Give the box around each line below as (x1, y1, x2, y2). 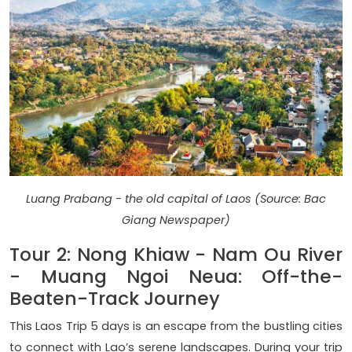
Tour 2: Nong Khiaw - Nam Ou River (9, 241, 343, 268)
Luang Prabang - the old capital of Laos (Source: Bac (26, 191, 326, 207)
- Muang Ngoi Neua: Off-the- (9, 263, 343, 290)
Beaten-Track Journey (9, 285, 220, 312)
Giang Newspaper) (122, 212, 230, 229)
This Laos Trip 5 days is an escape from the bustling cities (9, 318, 343, 335)
